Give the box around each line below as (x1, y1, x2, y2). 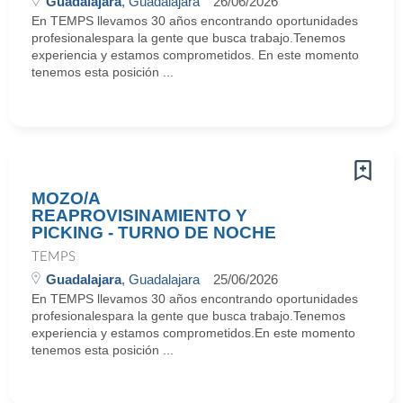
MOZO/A (31, 189, 100, 208)
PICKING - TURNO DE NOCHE (31, 223, 276, 242)
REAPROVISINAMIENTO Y (31, 206, 247, 225)
